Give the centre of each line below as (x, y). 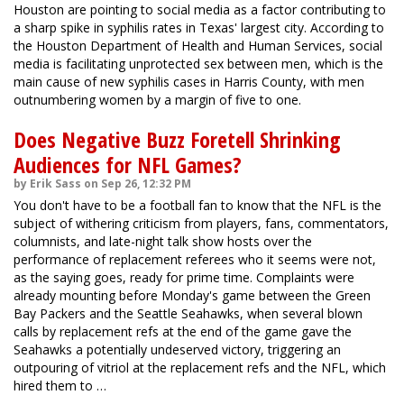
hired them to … (60, 386)
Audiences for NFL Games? (128, 165)
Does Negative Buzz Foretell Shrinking (177, 139)
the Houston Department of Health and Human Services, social (198, 46)
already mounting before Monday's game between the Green (192, 295)
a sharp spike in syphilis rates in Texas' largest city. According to (199, 28)
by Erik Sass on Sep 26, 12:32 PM (102, 184)
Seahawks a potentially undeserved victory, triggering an (177, 349)
